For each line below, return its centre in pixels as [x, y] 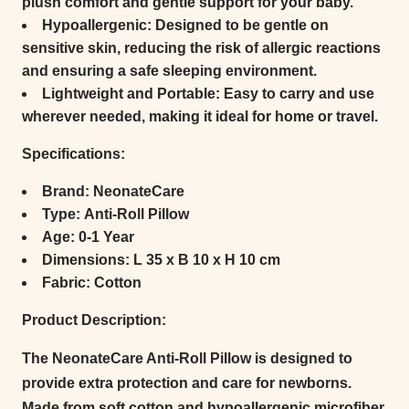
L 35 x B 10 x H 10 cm [205, 259]
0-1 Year [105, 236]
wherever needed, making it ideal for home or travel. [200, 116]
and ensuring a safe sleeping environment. [169, 70]
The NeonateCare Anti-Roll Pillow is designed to [187, 358]
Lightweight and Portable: [131, 93]
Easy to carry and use [297, 93]
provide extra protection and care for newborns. [187, 383]
